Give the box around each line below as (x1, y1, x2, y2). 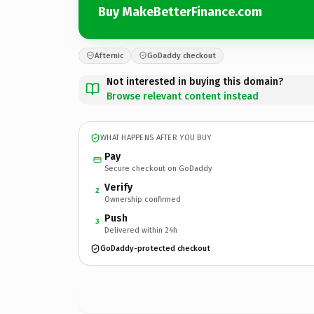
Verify (104, 181, 132, 193)
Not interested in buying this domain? (107, 75, 283, 88)
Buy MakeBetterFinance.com (98, 4, 262, 20)
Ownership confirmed (104, 194, 181, 204)
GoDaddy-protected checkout (100, 244, 210, 253)
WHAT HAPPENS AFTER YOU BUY (100, 133, 212, 142)
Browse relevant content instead (107, 90, 259, 102)
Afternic (95, 50, 123, 60)
